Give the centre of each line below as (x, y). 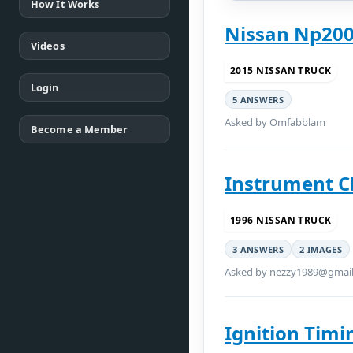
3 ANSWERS (258, 249)
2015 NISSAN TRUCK (281, 71)
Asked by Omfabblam (275, 122)
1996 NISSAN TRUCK (281, 220)
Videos (48, 46)
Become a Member (80, 129)
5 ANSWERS (258, 99)
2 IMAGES (321, 249)
